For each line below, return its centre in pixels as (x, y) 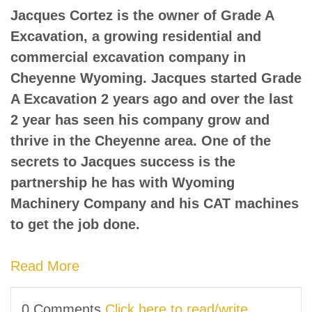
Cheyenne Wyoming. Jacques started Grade (156, 78)
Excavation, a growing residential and (136, 36)
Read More (45, 266)
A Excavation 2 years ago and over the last (152, 99)
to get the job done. (75, 224)
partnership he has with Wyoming (123, 182)
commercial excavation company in (128, 57)
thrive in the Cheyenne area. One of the (141, 140)
